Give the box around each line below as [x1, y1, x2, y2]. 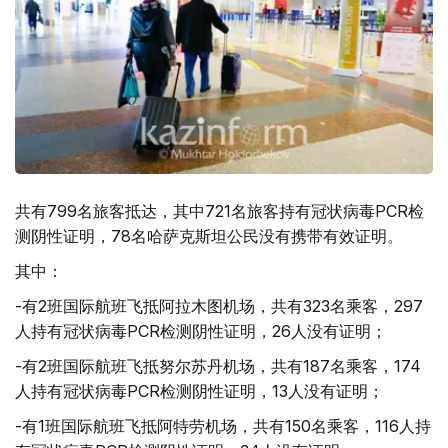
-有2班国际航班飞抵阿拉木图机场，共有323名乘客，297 [15, 295, 423, 316]
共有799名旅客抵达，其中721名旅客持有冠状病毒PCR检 [15, 200, 424, 221]
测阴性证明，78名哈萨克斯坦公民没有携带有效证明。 [15, 225, 403, 246]
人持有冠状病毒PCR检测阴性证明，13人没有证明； [15, 380, 384, 401]
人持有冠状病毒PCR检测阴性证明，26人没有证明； [15, 320, 387, 341]
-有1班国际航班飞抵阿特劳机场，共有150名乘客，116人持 [15, 415, 431, 436]
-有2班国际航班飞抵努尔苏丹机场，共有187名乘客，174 [15, 355, 421, 376]
